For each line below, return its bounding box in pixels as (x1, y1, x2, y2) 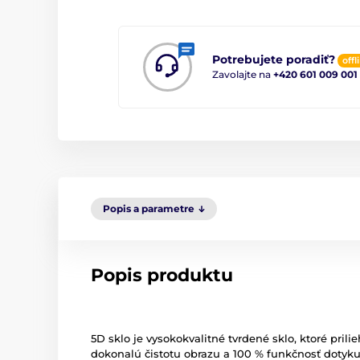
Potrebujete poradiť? (212, 52, 335, 67)
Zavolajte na (212, 67, 273, 80)
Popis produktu (91, 264, 233, 286)
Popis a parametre (103, 202, 194, 215)
